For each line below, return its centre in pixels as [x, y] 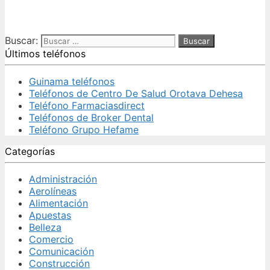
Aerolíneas [53, 191]
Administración [63, 179]
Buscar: [21, 40]
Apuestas [50, 215]
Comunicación [61, 251]
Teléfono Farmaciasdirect [87, 105]
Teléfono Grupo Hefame [84, 129]
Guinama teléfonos [72, 81]
